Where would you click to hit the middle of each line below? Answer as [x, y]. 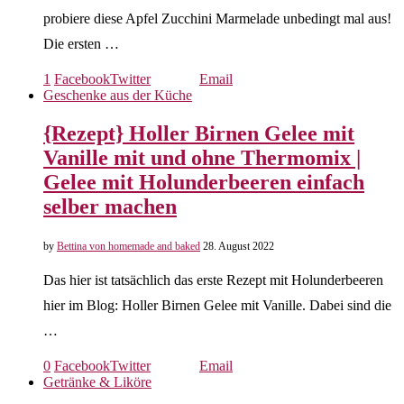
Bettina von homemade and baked [129, 246]
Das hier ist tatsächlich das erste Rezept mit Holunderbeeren [213, 280]
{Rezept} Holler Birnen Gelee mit [199, 133]
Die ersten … [81, 43]
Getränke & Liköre [97, 381]
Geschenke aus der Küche [118, 95]
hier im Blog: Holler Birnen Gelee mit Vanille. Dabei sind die [217, 305]
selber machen [110, 206]
